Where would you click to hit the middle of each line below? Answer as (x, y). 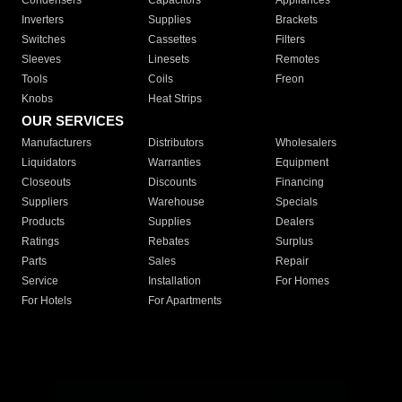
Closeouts (46, 183)
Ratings (40, 242)
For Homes (302, 281)
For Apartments (185, 301)
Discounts (173, 183)
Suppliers (45, 202)
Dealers (294, 222)
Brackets (296, 20)
